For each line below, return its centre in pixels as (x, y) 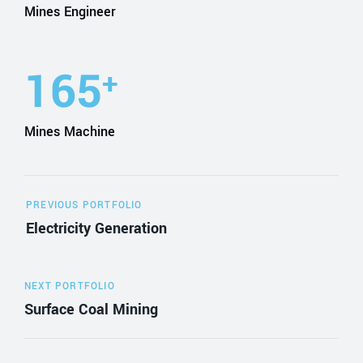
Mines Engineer (70, 11)
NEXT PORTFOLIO (70, 286)
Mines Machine (70, 131)
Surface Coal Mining (91, 309)
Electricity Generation (96, 228)
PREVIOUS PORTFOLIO (84, 205)
